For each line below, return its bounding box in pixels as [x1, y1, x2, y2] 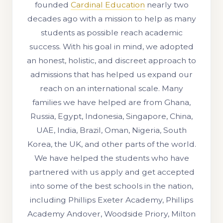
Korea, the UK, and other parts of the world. [27, 139, 196, 149]
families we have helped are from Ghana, [32, 98, 191, 108]
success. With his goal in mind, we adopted [29, 42, 194, 52]
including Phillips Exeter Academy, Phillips [30, 195, 193, 205]
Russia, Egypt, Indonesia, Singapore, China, [30, 111, 193, 121]
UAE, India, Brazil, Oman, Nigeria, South [36, 125, 187, 135]
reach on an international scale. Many [40, 84, 183, 94]
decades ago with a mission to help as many [27, 14, 196, 24]
